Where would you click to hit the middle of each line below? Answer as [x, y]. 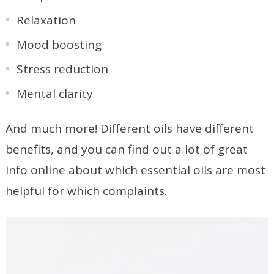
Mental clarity [54, 93]
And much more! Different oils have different [129, 128]
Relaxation [46, 20]
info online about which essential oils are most [135, 170]
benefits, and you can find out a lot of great [126, 149]
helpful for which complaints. [86, 191]
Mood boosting [59, 44]
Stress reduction [62, 69]
